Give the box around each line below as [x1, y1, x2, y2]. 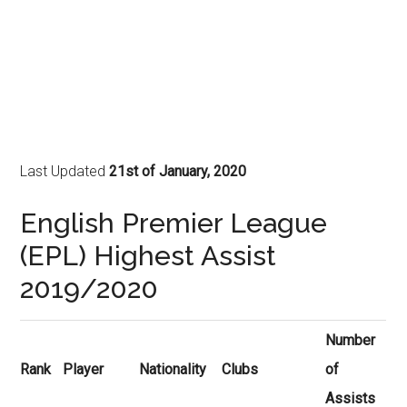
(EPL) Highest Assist [20, 240, 277, 272]
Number [325, 332, 376, 349]
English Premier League [20, 207, 328, 239]
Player [63, 361, 104, 378]
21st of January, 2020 [109, 163, 247, 180]
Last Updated [20, 163, 110, 180]
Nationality [139, 361, 207, 378]
